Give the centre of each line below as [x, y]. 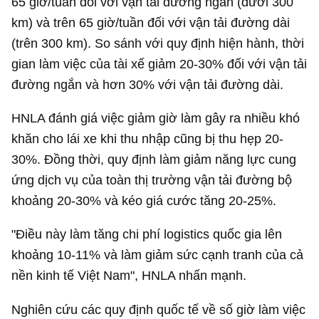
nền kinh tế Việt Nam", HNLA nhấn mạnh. [129, 276]
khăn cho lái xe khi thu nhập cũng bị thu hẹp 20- [148, 139]
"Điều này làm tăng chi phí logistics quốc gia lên [147, 234]
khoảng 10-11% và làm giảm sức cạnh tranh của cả [158, 255]
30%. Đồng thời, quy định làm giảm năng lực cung [154, 159]
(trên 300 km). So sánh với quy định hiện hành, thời [158, 43]
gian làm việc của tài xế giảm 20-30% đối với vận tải [159, 63]
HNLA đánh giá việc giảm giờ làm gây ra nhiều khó [156, 118]
